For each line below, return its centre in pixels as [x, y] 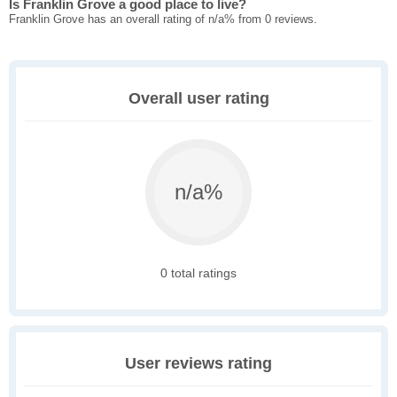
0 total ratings [198, 273]
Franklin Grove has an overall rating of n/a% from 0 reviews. [163, 19]
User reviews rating [198, 364]
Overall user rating [198, 99]
